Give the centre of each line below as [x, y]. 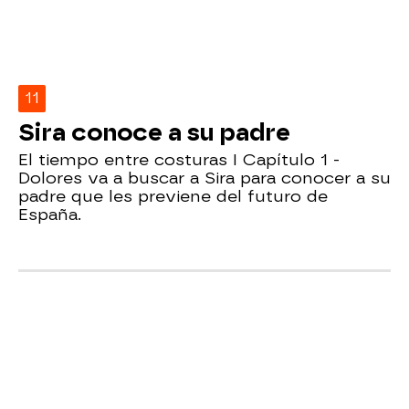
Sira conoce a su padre [154, 132]
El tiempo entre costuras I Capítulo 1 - [179, 159]
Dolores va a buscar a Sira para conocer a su [204, 177]
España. [50, 214]
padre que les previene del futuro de [173, 195]
